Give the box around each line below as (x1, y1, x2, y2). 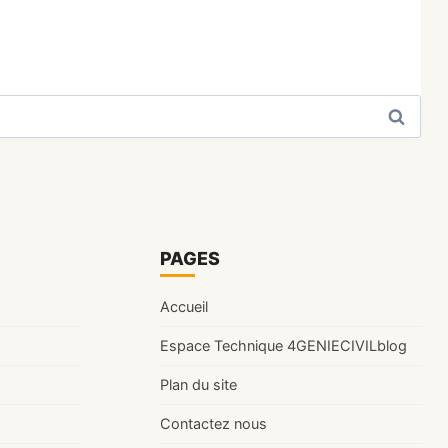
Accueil (159, 298, 208, 317)
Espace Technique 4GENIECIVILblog (159, 336, 407, 355)
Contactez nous (159, 414, 267, 433)
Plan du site (159, 375, 237, 394)
